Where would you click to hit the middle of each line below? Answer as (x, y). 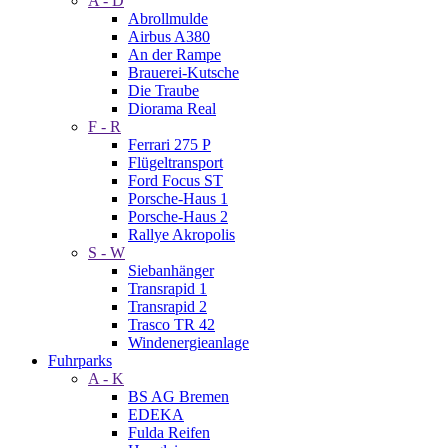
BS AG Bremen (178, 396)
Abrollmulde (168, 18)
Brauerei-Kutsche (183, 72)
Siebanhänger (171, 270)
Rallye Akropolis (181, 234)
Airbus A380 (169, 36)
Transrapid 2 (167, 306)
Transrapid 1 (167, 288)
